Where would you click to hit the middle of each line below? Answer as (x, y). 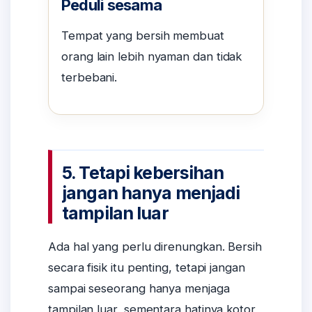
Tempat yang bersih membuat (143, 35)
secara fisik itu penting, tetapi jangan (147, 267)
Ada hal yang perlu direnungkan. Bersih (155, 246)
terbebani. (89, 77)
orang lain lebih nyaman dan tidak (152, 56)
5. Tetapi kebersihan (143, 173)
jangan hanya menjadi (151, 193)
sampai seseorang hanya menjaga (139, 288)
